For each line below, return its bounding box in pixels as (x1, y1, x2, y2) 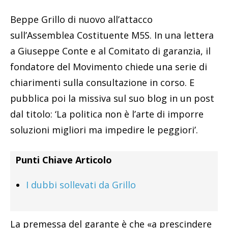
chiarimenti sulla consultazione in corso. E (10, 76, 194, 89)
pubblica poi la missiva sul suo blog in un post (10, 92, 214, 104)
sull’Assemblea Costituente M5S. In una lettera (10, 28, 214, 41)
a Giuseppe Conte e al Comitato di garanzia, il (10, 44, 211, 57)
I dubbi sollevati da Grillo (26, 178, 136, 191)
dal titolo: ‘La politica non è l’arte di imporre (10, 107, 204, 120)
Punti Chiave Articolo (15, 153, 112, 166)
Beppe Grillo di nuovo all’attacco (10, 13, 153, 25)
